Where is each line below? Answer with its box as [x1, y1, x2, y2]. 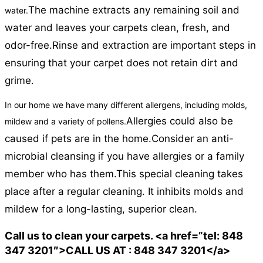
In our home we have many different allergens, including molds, [5, 100, 247, 110]
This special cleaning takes [116, 168, 243, 180]
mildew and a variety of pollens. [5, 116, 126, 127]
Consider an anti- [151, 133, 234, 145]
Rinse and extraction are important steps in [52, 39, 256, 52]
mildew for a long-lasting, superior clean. [5, 203, 197, 215]
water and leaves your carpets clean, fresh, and [5, 22, 230, 34]
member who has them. [5, 168, 116, 180]
